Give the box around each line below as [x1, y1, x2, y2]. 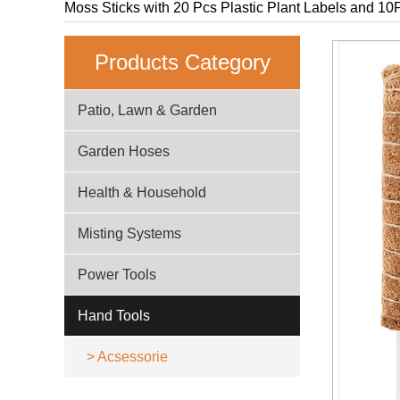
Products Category [94, 49, 271, 74]
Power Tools [78, 266, 156, 282]
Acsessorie [97, 348, 168, 364]
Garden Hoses [78, 143, 170, 159]
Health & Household [78, 184, 206, 200]
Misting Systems [78, 225, 181, 241]
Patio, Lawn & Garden [78, 102, 217, 118]
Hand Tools [78, 307, 150, 323]
